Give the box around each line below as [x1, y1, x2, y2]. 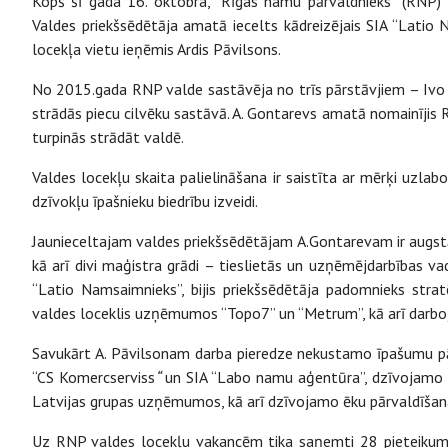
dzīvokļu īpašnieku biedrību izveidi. [32, 191, 258, 212]
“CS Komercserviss [32, 367, 156, 388]
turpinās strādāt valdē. [32, 127, 184, 148]
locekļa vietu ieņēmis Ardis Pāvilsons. [32, 39, 281, 60]
